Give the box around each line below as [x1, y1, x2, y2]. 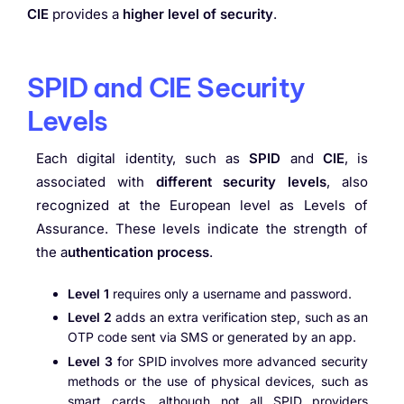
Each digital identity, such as [36, 149, 250, 167]
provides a [49, 5, 123, 23]
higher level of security [123, 5, 273, 23]
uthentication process [68, 243, 209, 261]
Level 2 [68, 309, 113, 326]
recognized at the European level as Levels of [36, 196, 368, 214]
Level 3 [68, 353, 113, 369]
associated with [36, 172, 156, 190]
